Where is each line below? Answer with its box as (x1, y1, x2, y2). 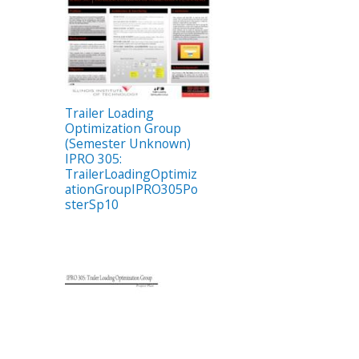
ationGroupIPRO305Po (65, 179, 198, 198)
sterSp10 (65, 195, 119, 213)
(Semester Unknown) (65, 134, 191, 152)
